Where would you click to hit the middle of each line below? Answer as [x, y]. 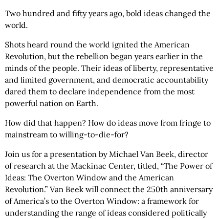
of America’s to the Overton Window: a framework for [102, 201]
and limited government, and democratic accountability [107, 80]
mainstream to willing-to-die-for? [67, 134]
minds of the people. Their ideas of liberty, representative [109, 68]
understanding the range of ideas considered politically [106, 213]
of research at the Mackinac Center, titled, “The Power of [109, 166]
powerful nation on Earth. [52, 103]
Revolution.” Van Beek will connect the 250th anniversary [109, 189]
